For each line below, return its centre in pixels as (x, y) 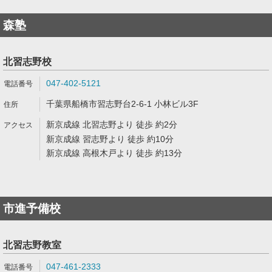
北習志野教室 (32, 245)
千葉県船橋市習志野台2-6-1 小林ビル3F (122, 104)
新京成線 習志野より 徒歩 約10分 (110, 139)
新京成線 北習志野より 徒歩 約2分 (112, 124)
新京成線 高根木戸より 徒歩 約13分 (114, 153)
